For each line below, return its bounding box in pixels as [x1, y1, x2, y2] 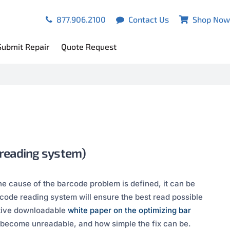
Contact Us [128, 14, 169, 24]
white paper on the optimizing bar [68, 205, 191, 215]
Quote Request [61, 42, 117, 51]
